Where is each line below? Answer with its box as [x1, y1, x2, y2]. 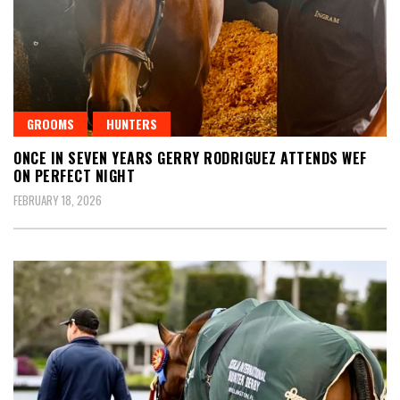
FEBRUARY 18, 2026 [13, 191, 102, 210]
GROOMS [27, 114, 74, 134]
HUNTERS [106, 114, 157, 134]
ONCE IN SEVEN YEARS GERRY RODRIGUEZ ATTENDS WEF [13, 147, 367, 170]
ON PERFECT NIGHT [13, 165, 135, 187]
